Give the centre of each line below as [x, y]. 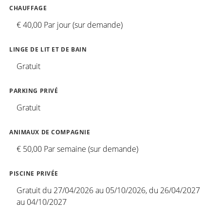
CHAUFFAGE [28, 8]
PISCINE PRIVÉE [34, 173]
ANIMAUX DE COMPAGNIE [50, 132]
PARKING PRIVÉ [34, 91]
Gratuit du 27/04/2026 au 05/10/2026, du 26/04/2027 [108, 190]
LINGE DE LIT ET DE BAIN [48, 49]
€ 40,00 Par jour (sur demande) [70, 25]
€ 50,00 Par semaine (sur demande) [77, 149]
